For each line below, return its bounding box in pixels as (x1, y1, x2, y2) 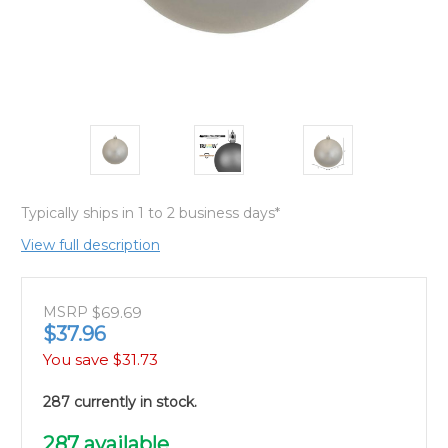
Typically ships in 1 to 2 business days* (21, 203, 280, 222)
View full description (21, 235, 160, 254)
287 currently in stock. (43, 393, 197, 412)
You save (43, 350, 109, 370)
